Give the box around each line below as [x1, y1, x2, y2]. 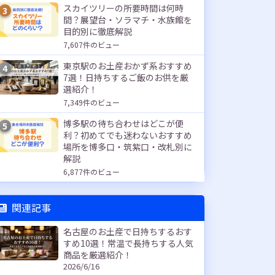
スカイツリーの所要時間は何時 [63, 2, 184, 14]
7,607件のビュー [63, 39, 120, 50]
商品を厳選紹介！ [63, 249, 132, 261]
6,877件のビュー [63, 166, 120, 177]
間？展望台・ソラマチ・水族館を [63, 14, 192, 26]
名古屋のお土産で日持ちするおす [63, 225, 192, 238]
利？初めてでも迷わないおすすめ [63, 129, 192, 141]
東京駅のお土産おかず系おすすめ [63, 60, 192, 72]
